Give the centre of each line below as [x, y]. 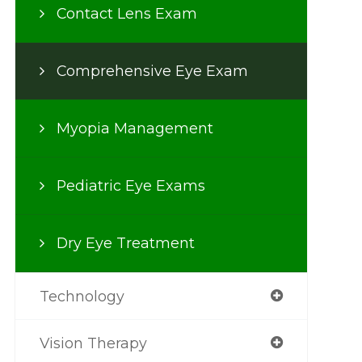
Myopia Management [135, 128]
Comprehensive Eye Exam [152, 71]
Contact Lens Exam [126, 13]
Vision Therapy [93, 343]
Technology [82, 296]
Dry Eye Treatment [125, 243]
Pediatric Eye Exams [130, 185]
